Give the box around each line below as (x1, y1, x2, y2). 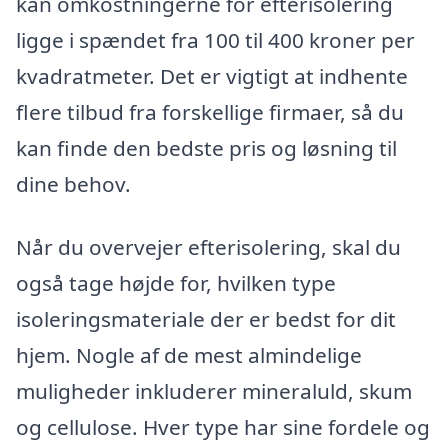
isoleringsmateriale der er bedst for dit (16, 305, 396, 334)
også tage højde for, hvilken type (16, 269, 336, 298)
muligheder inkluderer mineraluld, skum (16, 377, 412, 406)
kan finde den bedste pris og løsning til (16, 133, 397, 162)
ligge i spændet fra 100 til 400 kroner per (16, 25, 415, 54)
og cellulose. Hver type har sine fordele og (16, 413, 430, 442)
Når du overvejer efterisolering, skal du (16, 233, 401, 262)
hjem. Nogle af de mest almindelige (16, 341, 362, 370)
